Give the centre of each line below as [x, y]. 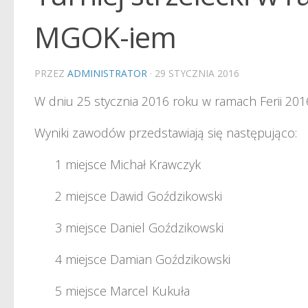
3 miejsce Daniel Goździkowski [139, 228]
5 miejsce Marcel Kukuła [122, 291]
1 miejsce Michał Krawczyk [128, 164]
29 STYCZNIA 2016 [197, 73]
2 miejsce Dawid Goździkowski [139, 196]
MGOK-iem [105, 37]
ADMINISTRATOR [107, 73]
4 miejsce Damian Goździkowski [143, 259]
